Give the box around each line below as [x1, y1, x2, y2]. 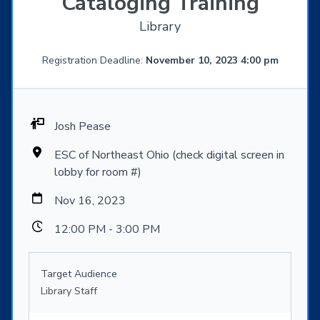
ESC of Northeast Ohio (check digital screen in [54, 147, 284, 164]
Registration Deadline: [41, 54, 146, 68]
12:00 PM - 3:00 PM [54, 221, 160, 238]
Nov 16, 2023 [54, 193, 126, 209]
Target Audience [41, 267, 117, 281]
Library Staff [41, 284, 97, 299]
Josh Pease [54, 119, 111, 135]
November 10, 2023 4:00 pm [145, 54, 279, 68]
